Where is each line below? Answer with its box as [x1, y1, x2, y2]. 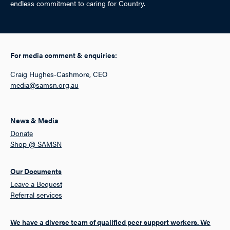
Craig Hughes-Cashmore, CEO [10, 69, 108, 80]
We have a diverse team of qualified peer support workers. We [10, 217, 210, 227]
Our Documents [10, 166, 62, 177]
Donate [10, 128, 33, 139]
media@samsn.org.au [10, 80, 79, 90]
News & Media [10, 115, 59, 126]
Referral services [10, 189, 62, 200]
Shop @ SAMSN [10, 139, 62, 149]
